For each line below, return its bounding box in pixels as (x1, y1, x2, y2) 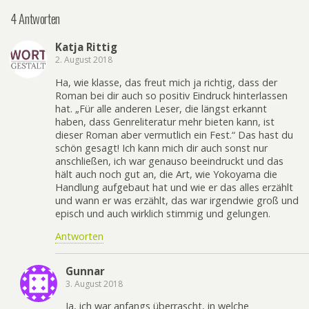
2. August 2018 (55, 54, 112, 66)
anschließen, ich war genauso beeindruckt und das (55, 154, 283, 168)
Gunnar (66, 263, 105, 278)
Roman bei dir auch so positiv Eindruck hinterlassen (55, 88, 288, 102)
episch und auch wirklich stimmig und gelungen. (55, 206, 270, 220)
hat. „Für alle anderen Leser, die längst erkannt (55, 101, 267, 115)
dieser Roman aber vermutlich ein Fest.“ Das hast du (55, 128, 293, 141)
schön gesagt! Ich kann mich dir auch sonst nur (55, 141, 268, 154)
